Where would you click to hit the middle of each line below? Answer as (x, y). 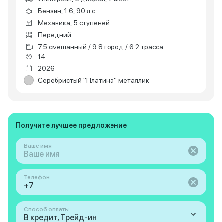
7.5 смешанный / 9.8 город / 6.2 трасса (100, 47)
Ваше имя (38, 146)
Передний (55, 35)
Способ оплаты (46, 209)
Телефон (37, 177)
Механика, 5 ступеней (74, 23)
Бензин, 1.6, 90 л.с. (67, 11)
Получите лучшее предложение (71, 125)
